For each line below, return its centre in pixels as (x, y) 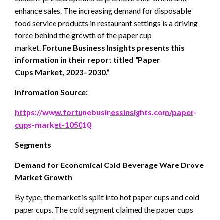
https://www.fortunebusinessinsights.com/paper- (106, 112)
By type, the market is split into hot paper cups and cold (107, 197)
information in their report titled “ (76, 60)
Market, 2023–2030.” (71, 72)
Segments (33, 145)
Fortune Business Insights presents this (113, 48)
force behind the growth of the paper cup (83, 35)
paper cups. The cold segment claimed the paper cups (104, 210)
